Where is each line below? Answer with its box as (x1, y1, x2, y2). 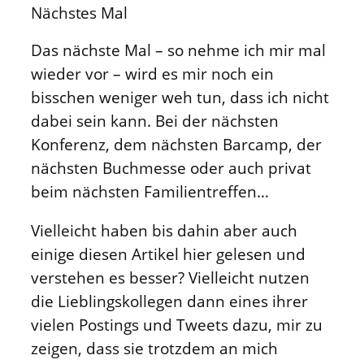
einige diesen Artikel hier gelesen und (31, 243, 305, 264)
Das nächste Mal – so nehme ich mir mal (31, 40, 326, 61)
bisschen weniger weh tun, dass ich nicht (31, 87, 329, 108)
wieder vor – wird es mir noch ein (31, 63, 274, 84)
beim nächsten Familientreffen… (31, 181, 269, 202)
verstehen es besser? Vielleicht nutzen (31, 266, 310, 288)
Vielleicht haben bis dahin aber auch (31, 219, 297, 240)
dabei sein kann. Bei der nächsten (31, 110, 279, 132)
